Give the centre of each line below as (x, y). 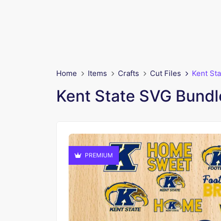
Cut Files (166, 73)
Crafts (129, 73)
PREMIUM (98, 155)
